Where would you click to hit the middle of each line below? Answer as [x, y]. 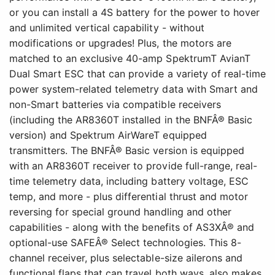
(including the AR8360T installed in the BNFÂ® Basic [131, 120]
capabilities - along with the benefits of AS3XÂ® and [132, 227]
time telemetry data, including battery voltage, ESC [129, 181]
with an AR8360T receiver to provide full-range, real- [133, 166]
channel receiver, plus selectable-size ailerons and [126, 258]
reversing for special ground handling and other [120, 212]
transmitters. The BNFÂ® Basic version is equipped [127, 151]
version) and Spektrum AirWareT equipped [108, 135]
